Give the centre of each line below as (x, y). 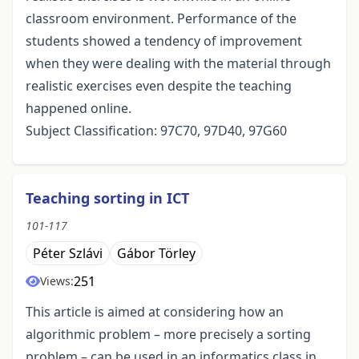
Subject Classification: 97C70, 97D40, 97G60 (156, 131)
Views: (57, 281)
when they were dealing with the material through (178, 64)
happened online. (79, 109)
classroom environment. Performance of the (161, 19)
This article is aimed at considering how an (155, 312)
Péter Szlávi (68, 254)
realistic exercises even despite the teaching (159, 86)
